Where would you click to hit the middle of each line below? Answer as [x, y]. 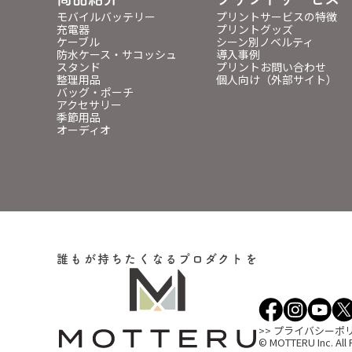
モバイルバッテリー [106, 16]
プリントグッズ [255, 29]
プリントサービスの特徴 [277, 16]
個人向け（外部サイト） [277, 79]
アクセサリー [89, 104]
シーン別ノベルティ [265, 41]
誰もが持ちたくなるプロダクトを [158, 258]
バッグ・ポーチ [95, 92]
